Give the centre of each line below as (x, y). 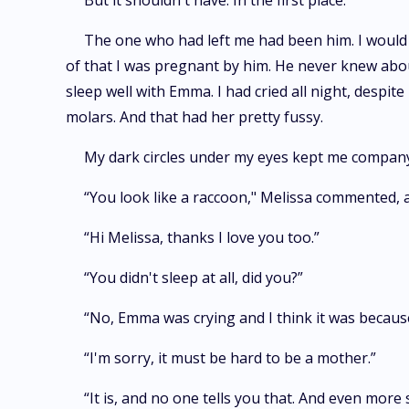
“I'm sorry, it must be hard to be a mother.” (230, 358)
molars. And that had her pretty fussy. (194, 117)
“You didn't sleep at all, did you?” (194, 278)
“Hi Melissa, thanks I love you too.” (202, 237)
